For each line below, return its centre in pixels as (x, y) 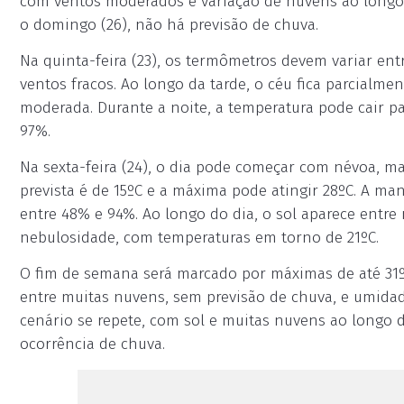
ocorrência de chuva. (92, 344)
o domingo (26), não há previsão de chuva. (169, 25)
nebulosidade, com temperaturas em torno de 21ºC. (199, 238)
